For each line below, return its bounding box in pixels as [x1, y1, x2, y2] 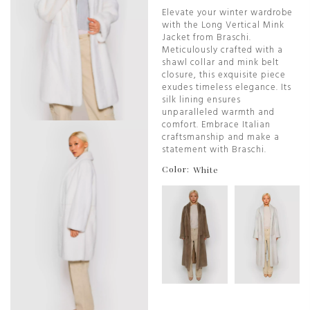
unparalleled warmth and [162, 105, 275, 120]
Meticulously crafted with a [162, 43, 283, 58]
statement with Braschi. [162, 143, 266, 158]
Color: [162, 163, 190, 175]
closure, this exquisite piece [162, 68, 286, 83]
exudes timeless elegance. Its [162, 80, 291, 95]
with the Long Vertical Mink [162, 18, 284, 33]
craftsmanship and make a [162, 130, 280, 145]
